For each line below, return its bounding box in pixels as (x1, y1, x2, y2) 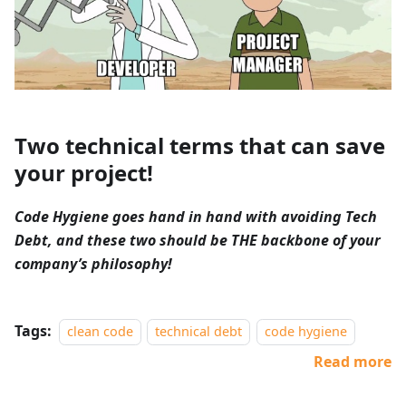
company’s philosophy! (14, 253, 172, 274)
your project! (14, 157, 153, 188)
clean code (67, 322, 133, 340)
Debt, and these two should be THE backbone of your (14, 229, 381, 250)
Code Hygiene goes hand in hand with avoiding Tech (14, 206, 377, 227)
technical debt (155, 322, 243, 340)
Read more (314, 351, 391, 372)
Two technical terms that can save (14, 130, 385, 160)
